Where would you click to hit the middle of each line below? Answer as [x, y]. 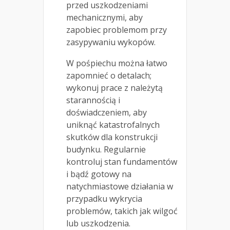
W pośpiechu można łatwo [117, 63]
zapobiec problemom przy [117, 30]
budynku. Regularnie [106, 150]
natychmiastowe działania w [120, 187]
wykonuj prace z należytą [114, 88]
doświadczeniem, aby [107, 113]
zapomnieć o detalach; [109, 76]
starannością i [93, 100]
